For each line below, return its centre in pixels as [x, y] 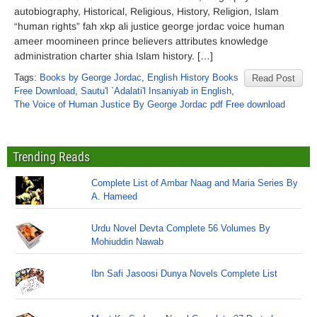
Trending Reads [51, 157]
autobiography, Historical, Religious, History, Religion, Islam [146, 11]
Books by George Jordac [91, 77]
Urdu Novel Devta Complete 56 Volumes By [181, 228]
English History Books [193, 77]
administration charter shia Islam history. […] [114, 56]
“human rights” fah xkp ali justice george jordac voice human [149, 26]
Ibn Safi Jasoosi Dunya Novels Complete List [185, 273]
